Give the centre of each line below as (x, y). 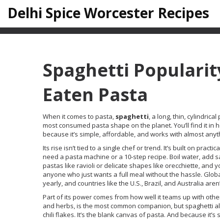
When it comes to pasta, (79, 116)
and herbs (58, 206)
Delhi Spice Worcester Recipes (108, 13)
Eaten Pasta (95, 95)
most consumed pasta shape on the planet (107, 125)
